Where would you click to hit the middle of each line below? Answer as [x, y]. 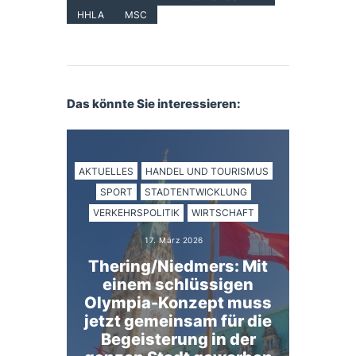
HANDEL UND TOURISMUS [207, 171]
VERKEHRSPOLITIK [137, 213]
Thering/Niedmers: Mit [178, 267]
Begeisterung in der [178, 340]
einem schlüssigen [178, 285]
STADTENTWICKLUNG [196, 192]
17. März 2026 [174, 240]
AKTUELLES [106, 171]
